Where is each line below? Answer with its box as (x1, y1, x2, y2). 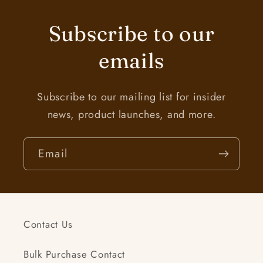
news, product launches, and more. (47, 106, 216, 122)
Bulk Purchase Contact (23, 247, 126, 262)
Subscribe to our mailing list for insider (37, 89, 226, 104)
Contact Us (23, 217, 73, 232)
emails (98, 47, 165, 73)
